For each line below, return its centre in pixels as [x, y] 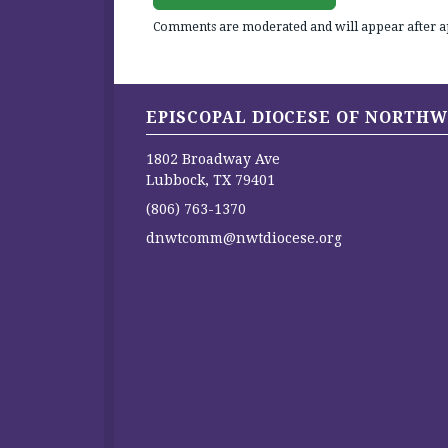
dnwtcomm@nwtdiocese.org [244, 238]
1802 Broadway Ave [213, 159]
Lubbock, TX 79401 [210, 180]
